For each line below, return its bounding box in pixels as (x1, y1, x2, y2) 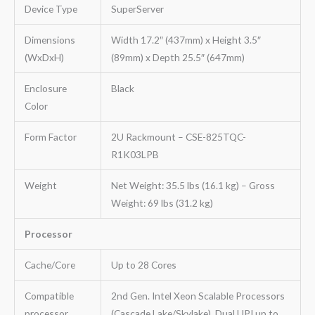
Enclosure (24, 82, 67, 94)
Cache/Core (24, 258, 75, 271)
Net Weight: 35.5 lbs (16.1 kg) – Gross (110, 179, 275, 191)
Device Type (24, 2, 77, 15)
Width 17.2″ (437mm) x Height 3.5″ (110, 33, 261, 46)
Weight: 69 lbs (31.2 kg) (110, 196, 213, 209)
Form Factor (24, 130, 77, 143)
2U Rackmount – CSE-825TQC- (110, 130, 246, 143)
